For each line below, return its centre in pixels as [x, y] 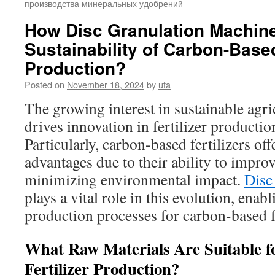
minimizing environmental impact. [134, 179]
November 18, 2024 [106, 84]
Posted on [45, 84]
